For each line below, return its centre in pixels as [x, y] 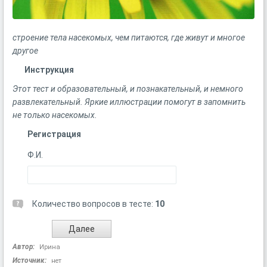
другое [25, 51]
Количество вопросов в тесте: [94, 204]
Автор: [24, 247]
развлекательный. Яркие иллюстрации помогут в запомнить [129, 102]
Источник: [30, 260]
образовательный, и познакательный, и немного [149, 89]
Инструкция [49, 70]
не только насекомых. [56, 115]
